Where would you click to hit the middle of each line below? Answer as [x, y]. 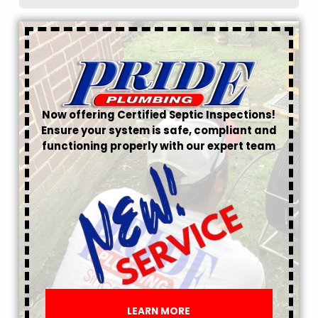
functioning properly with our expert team [159, 146]
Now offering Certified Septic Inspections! [159, 114]
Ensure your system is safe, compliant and [159, 130]
